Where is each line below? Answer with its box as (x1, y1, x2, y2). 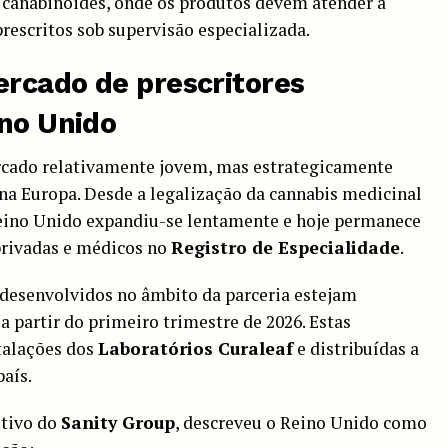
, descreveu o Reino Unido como (175, 410, 427, 434)
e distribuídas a (293, 336, 419, 360)
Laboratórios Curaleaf (98, 336, 293, 360)
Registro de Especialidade (171, 235, 400, 259)
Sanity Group (61, 410, 175, 434)
